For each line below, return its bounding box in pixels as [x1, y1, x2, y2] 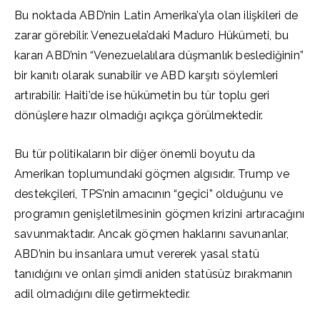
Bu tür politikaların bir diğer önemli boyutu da [14, 147, 256, 161]
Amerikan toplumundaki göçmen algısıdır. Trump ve [14, 167, 290, 181]
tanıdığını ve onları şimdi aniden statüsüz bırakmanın [14, 267, 293, 281]
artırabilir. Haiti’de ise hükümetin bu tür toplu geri [14, 89, 270, 102]
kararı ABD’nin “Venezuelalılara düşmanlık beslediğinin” [14, 49, 304, 62]
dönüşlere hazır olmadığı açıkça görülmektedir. [14, 109, 264, 122]
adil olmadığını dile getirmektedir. [14, 287, 190, 301]
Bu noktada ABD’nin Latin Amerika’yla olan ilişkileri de [14, 9, 298, 22]
